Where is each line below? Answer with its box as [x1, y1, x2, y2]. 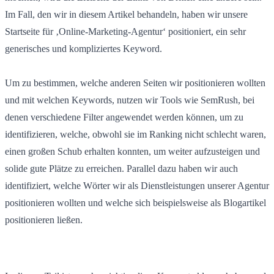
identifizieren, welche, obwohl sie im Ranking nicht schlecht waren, [5, 128, 266, 139]
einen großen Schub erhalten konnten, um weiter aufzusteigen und [5, 146, 260, 157]
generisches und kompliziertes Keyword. [5, 43, 162, 54]
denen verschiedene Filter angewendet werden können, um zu [5, 111, 243, 122]
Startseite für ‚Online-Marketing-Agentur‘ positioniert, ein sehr [5, 26, 246, 37]
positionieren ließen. [5, 214, 83, 225]
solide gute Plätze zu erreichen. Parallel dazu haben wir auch [5, 163, 238, 174]
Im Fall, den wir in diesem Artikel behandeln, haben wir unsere [5, 9, 248, 20]
